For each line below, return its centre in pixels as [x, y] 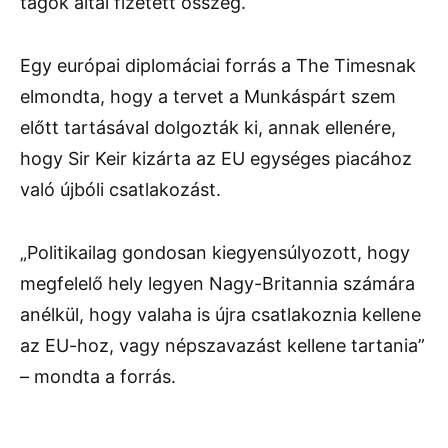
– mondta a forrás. [98, 377]
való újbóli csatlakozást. [120, 190]
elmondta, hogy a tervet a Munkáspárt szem [208, 97]
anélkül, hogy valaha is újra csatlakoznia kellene [220, 315]
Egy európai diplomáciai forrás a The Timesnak [218, 66]
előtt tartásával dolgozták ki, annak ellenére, [208, 128]
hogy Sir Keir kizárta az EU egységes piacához [216, 159]
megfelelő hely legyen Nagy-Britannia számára [217, 284]
